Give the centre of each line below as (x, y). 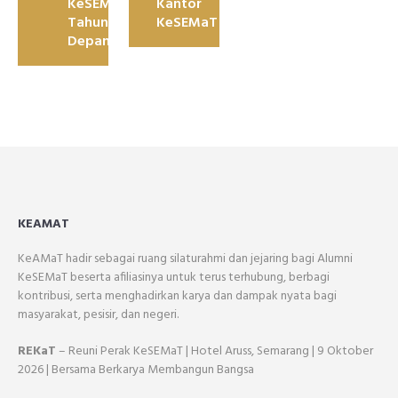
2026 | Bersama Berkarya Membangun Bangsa (136, 370)
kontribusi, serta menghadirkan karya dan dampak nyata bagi (177, 296)
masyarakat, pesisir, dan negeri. (98, 315)
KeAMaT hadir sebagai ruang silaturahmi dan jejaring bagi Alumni (185, 259)
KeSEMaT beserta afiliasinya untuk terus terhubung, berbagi (174, 278)
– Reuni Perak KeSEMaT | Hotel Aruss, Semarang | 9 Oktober (215, 351)
